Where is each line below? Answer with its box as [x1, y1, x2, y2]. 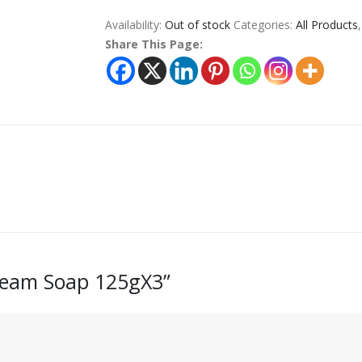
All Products [295, 17, 358, 32]
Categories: [233, 17, 296, 32]
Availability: [104, 17, 165, 32]
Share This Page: [104, 36, 203, 52]
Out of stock [164, 17, 230, 32]
